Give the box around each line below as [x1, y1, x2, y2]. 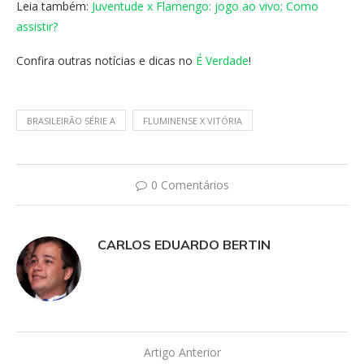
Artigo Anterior [143, 344, 221, 360]
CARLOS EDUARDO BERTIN [97, 236, 271, 253]
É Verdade [196, 52, 249, 68]
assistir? [16, 18, 58, 34]
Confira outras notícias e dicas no [16, 52, 196, 68]
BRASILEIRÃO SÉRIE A [27, 114, 115, 127]
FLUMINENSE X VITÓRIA [143, 114, 242, 127]
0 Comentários [150, 176, 229, 193]
